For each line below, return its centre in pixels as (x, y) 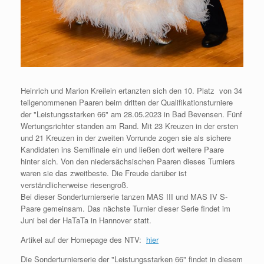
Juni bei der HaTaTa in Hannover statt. (86, 220)
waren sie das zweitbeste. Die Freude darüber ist (104, 173)
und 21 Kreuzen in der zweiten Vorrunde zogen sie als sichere (126, 138)
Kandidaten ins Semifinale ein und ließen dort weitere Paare (122, 150)
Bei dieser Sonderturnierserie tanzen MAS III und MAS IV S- (124, 197)
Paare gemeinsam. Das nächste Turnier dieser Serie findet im (126, 209)
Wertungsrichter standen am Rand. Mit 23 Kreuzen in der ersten (129, 126)
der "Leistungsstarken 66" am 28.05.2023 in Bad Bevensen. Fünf (131, 114)
